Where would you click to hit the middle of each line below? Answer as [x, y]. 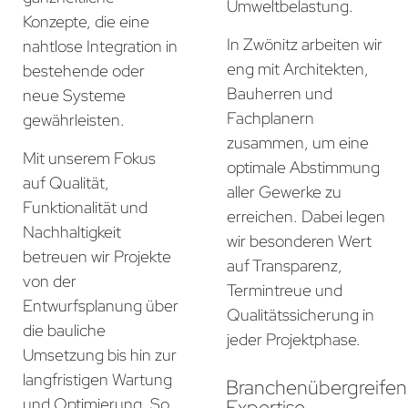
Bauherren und [280, 93]
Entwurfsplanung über [101, 305]
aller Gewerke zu [284, 191]
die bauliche [64, 330]
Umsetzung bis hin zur [100, 354]
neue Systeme [74, 96]
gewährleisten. [74, 120]
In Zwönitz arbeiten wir [305, 44]
